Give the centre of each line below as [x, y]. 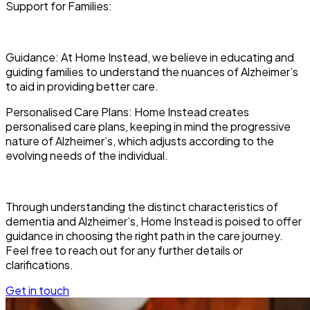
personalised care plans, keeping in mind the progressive [148, 126]
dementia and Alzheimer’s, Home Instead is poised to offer [154, 221]
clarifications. [39, 264]
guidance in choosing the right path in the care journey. [144, 235]
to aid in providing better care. [82, 86]
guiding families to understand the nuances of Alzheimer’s [152, 71]
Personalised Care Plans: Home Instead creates [127, 111]
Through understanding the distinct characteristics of [142, 206]
